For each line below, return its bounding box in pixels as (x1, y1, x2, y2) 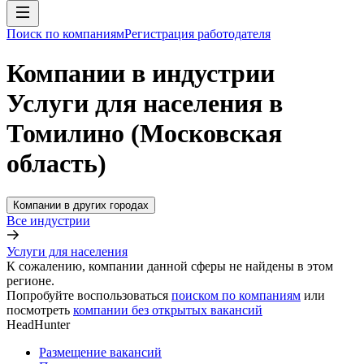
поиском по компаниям (171, 288, 301, 302)
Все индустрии (6, 213, 90, 227)
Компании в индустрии (6, 58, 275, 89)
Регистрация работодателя (124, 27, 271, 41)
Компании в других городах (13, 198, 149, 211)
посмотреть (6, 302, 70, 317)
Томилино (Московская (6, 119, 282, 149)
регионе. (6, 273, 54, 288)
